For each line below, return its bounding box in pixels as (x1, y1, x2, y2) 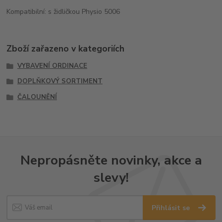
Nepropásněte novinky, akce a (20, 151, 202, 169)
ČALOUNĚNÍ (17, 93, 57, 102)
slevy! (93, 168, 129, 187)
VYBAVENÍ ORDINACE (17, 61, 87, 70)
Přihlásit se (152, 203, 192, 213)
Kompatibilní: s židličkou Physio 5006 (6, 7, 120, 17)
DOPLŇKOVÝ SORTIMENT (17, 77, 103, 86)
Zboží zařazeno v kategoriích (6, 42, 125, 55)
